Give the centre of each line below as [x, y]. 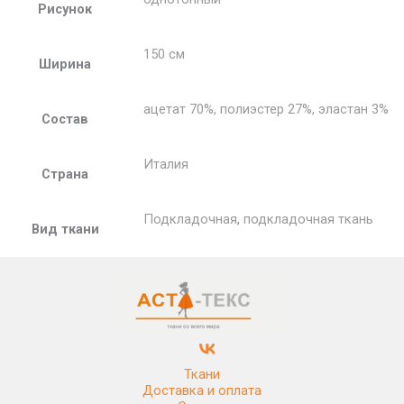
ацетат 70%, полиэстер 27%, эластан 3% [266, 110]
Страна [65, 174]
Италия [165, 165]
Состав [65, 119]
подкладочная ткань [308, 220]
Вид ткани [65, 230]
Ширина [65, 64]
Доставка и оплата [202, 390]
